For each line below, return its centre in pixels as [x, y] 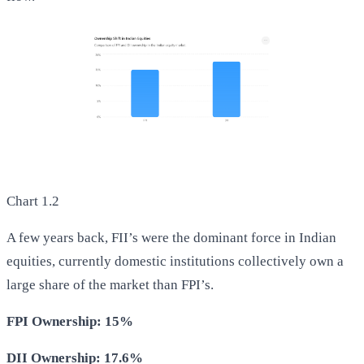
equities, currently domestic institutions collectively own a [175, 261]
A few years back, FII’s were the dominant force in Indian [171, 237]
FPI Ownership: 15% [70, 321]
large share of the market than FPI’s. [110, 284]
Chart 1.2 [33, 201]
